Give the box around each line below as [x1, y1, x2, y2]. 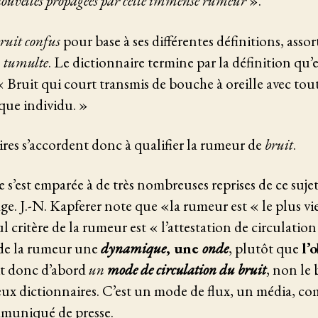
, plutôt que [229, 238, 302, 258]
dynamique [101, 238, 166, 258]
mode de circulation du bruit [107, 260, 266, 279]
